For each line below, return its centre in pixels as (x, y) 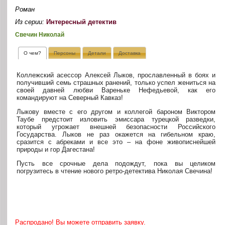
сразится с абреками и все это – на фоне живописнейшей (116, 142)
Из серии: (31, 22)
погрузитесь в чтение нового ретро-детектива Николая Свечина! (115, 171)
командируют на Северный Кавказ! (70, 98)
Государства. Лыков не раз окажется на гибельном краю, (116, 135)
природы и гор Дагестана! (56, 150)
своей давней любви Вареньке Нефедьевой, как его (116, 90)
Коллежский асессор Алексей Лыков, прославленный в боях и (116, 75)
